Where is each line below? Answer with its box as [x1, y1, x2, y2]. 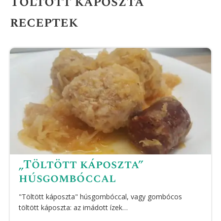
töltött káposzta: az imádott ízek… [19, 203, 128, 212]
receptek [10, 12, 78, 33]
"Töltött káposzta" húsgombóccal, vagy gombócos [19, 192, 182, 201]
